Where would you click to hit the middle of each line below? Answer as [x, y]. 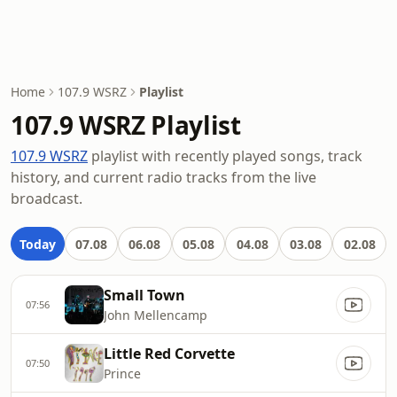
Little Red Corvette [169, 354]
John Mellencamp [156, 315]
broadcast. [47, 198]
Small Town [144, 295]
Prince [122, 374]
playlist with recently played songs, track [225, 156]
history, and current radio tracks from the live [163, 177]
